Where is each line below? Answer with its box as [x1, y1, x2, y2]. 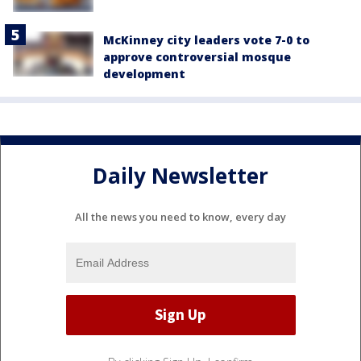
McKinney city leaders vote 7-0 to [103, 32, 309, 48]
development [103, 66, 185, 82]
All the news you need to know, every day [75, 209, 286, 224]
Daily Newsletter [93, 160, 268, 190]
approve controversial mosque [103, 49, 291, 65]
